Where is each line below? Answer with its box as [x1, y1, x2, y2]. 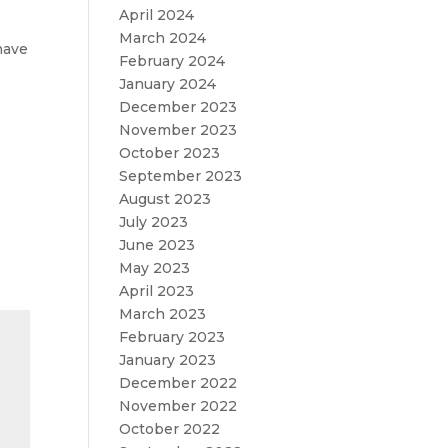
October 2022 [119, 420, 221, 438]
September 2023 [119, 167, 243, 185]
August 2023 [119, 190, 212, 208]
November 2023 [119, 121, 238, 139]
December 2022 [119, 374, 238, 392]
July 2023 [119, 213, 189, 231]
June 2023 [119, 236, 196, 254]
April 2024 [119, 6, 195, 24]
